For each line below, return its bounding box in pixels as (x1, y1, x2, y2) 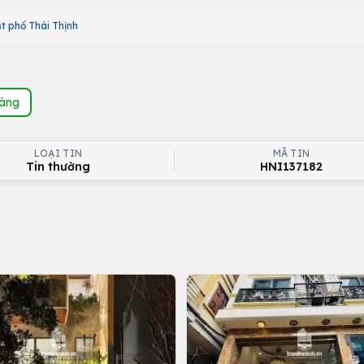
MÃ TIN (272, 147, 310, 159)
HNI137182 (260, 159, 323, 174)
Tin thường (26, 159, 90, 174)
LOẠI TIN (33, 147, 83, 159)
